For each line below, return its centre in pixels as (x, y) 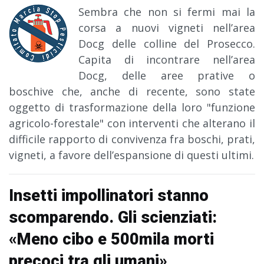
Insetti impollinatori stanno (109, 196)
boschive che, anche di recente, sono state (132, 92)
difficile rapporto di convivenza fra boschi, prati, (132, 139)
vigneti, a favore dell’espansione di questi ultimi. (131, 155)
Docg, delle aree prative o (167, 76)
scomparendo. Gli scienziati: (113, 218)
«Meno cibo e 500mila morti (111, 240)
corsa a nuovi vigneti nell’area (167, 28)
